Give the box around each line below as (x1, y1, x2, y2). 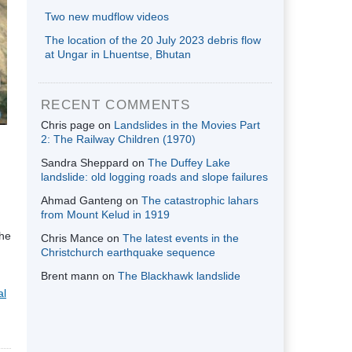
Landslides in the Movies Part (114, 118, 260, 131)
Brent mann (41, 269, 99, 282)
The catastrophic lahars (141, 193, 258, 207)
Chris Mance (41, 231, 104, 244)
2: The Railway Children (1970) (41, 132, 196, 145)
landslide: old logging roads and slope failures (41, 170, 268, 183)
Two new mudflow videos (45, 9, 169, 23)
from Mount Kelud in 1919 (41, 207, 170, 221)
